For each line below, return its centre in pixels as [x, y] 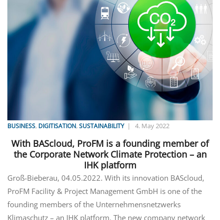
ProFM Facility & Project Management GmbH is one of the [105, 191]
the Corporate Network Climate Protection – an [110, 154]
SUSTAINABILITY [102, 126]
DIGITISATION [57, 126]
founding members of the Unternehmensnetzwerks [94, 205]
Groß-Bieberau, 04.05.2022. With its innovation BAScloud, [106, 178]
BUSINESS [21, 126]
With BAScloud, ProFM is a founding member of [110, 144]
